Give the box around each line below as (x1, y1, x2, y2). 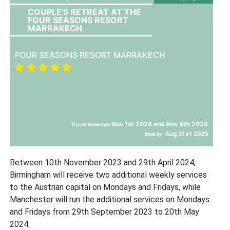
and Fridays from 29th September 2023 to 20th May (10, 206, 200, 217)
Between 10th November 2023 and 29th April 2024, (10, 157, 196, 167)
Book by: (145, 131, 164, 137)
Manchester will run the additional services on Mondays (10, 194, 210, 204)
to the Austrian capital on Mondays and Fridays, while (10, 182, 201, 192)
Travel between (71, 121, 110, 127)
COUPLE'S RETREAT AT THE (28, 6, 142, 17)
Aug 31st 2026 (165, 130, 208, 138)
